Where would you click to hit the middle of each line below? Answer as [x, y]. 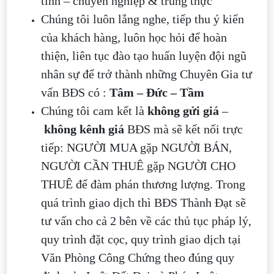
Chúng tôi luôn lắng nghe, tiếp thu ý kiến [143, 19]
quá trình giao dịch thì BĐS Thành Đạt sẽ [143, 203]
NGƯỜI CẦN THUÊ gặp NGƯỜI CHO [138, 166]
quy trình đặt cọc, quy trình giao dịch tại [141, 239]
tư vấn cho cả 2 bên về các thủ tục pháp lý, [146, 221]
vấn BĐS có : [75, 93]
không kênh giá [84, 129]
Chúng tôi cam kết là [94, 111]
